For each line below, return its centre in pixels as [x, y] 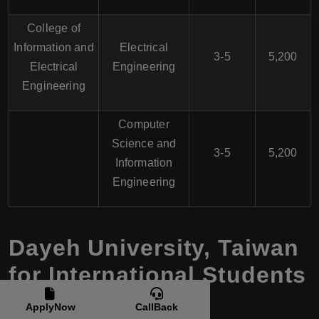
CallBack [156, 307]
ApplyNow [50, 307]
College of [54, 28]
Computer [144, 124]
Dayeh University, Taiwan [154, 248]
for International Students [158, 275]
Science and [144, 143]
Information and [54, 47]
